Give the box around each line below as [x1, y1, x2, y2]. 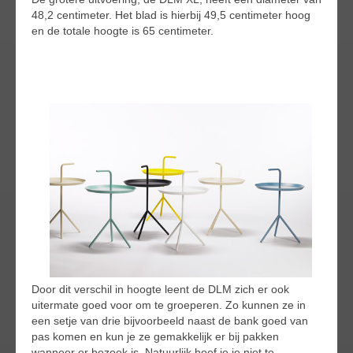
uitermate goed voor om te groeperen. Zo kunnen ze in [32, 298, 306, 311]
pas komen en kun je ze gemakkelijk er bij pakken [32, 329, 279, 343]
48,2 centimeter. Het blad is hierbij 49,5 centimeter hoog [32, 8, 310, 21]
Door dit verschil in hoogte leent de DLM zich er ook [32, 282, 289, 295]
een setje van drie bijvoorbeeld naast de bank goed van [32, 314, 308, 327]
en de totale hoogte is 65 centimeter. [32, 24, 214, 37]
